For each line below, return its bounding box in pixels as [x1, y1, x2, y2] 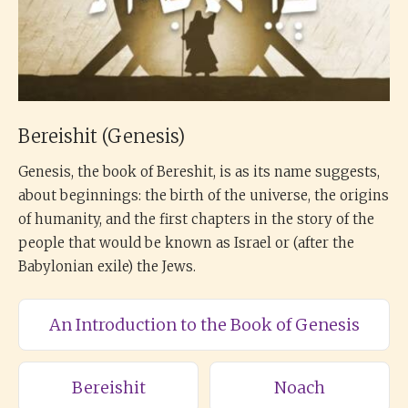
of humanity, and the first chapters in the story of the [18, 210, 374, 228]
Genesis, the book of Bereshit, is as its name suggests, [18, 163, 380, 180]
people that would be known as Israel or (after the [18, 234, 354, 251]
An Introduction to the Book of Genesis [48, 314, 360, 335]
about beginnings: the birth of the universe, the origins [18, 187, 389, 204]
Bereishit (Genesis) [18, 125, 185, 148]
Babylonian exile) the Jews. [18, 258, 196, 275]
